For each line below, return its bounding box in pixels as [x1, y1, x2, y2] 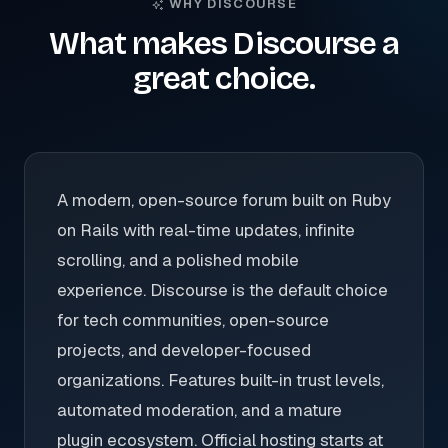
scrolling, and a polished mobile [57, 249, 299, 271]
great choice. [133, 59, 315, 98]
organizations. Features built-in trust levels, [57, 369, 384, 391]
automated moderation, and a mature [57, 399, 342, 421]
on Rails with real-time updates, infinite [57, 219, 355, 241]
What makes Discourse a [49, 24, 399, 63]
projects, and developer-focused [57, 339, 311, 361]
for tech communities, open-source [57, 309, 329, 331]
